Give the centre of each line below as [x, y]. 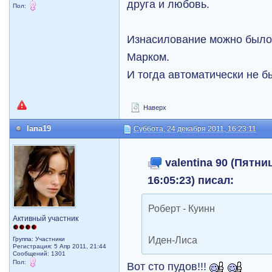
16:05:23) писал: [191, 180]
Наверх [154, 107]
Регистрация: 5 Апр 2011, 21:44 [60, 246]
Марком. [148, 57]
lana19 [39, 128]
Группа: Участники [39, 239]
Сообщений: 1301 [39, 253]
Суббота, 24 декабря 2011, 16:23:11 [195, 129]
